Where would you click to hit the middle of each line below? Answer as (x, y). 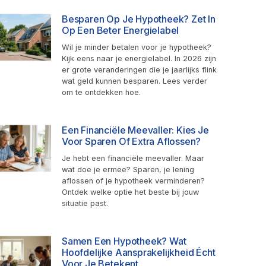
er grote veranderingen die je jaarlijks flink (139, 69)
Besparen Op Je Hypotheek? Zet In (139, 19)
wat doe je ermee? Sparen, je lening (128, 169)
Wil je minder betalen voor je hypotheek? (137, 47)
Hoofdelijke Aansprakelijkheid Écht (139, 252)
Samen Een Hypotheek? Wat (124, 241)
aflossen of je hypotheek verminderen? (133, 180)
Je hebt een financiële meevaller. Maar (133, 158)
